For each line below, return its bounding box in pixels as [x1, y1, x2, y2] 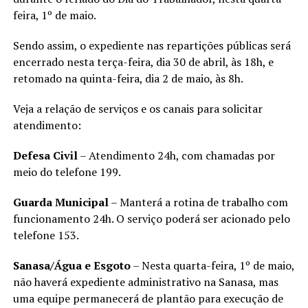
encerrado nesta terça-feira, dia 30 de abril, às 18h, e [12, 54, 274, 69]
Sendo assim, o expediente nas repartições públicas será [12, 37, 291, 53]
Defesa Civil [12, 147, 78, 163]
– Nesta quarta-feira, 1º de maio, [130, 257, 294, 273]
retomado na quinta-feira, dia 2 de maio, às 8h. [12, 70, 243, 86]
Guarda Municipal [12, 194, 109, 210]
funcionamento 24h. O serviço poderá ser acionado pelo [12, 210, 290, 226]
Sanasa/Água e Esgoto [12, 257, 131, 273]
